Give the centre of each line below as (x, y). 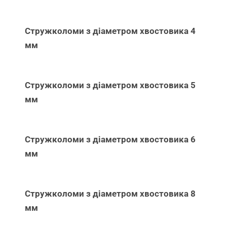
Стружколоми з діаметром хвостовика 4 (110, 31)
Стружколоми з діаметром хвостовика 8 (110, 193)
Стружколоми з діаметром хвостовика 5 (110, 85)
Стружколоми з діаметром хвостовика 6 (110, 139)
